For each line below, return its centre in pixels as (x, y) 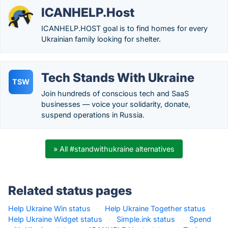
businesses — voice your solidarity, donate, (116, 104)
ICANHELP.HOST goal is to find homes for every (124, 28)
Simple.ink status (146, 219)
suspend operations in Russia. (93, 115)
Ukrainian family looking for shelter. (101, 39)
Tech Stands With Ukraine (118, 78)
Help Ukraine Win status (49, 208)
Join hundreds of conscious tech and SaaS (115, 93)
